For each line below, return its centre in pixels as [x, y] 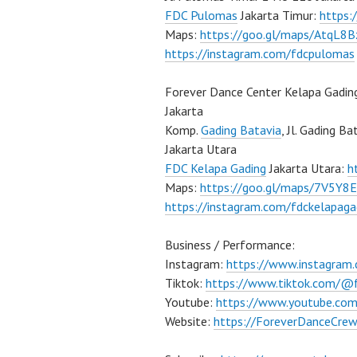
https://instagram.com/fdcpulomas [260, 54]
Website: [189, 322]
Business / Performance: [230, 245]
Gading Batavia [241, 130]
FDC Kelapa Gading [216, 169]
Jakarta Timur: [279, 16]
